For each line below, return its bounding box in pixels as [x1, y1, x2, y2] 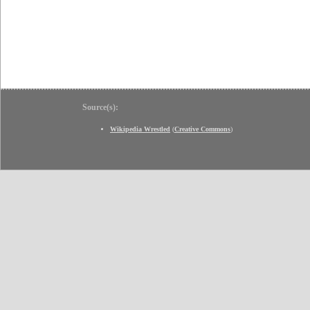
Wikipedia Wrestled [110, 125, 170, 134]
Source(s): [82, 102, 118, 113]
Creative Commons [174, 125, 230, 134]
